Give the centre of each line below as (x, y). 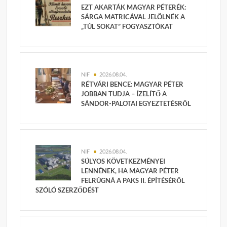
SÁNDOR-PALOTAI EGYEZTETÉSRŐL (136, 104)
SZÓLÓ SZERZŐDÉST (67, 190)
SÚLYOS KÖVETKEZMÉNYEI (123, 161)
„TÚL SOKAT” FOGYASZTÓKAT (127, 27)
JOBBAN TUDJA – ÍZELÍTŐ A (124, 94)
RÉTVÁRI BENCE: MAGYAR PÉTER (133, 84)
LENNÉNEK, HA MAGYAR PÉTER (130, 171)
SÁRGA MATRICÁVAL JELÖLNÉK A (133, 17)
